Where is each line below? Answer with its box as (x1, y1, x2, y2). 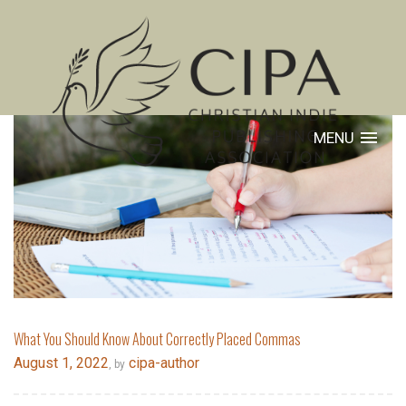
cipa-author (125, 353, 199, 372)
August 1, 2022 (14, 353, 109, 372)
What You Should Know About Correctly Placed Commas (14, 327, 301, 350)
